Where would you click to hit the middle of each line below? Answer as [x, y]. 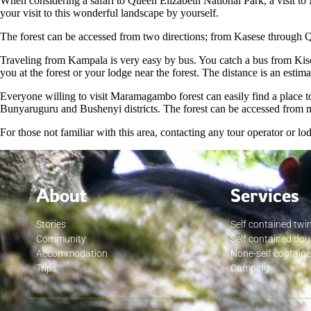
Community [61, 239]
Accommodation [72, 254]
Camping [250, 268]
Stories [51, 225]
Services [265, 195]
